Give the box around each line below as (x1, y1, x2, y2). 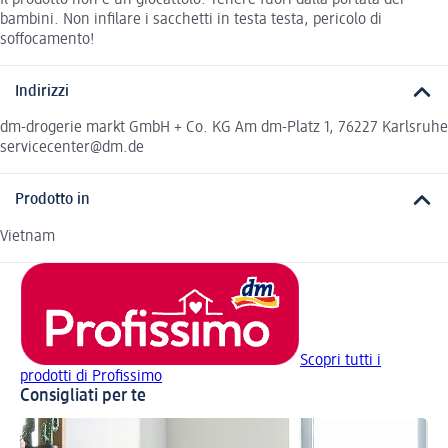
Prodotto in (15, 192, 90, 209)
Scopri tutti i (300, 352, 381, 369)
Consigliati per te (20, 386, 146, 405)
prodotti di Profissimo (20, 368, 162, 385)
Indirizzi (15, 83, 69, 100)
